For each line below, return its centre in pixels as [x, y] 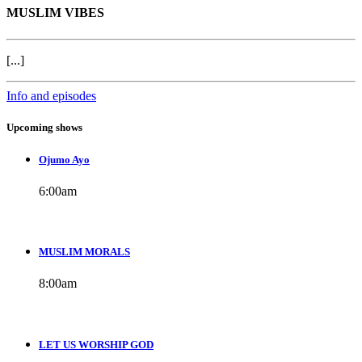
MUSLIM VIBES [55, 13]
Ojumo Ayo [64, 159]
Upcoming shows [44, 127]
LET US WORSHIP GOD [96, 344]
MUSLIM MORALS [84, 252]
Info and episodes [51, 95]
